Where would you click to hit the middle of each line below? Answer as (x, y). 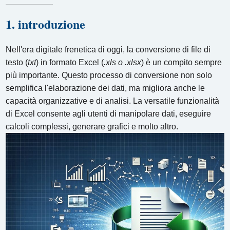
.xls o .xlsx (123, 62)
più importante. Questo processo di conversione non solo (109, 75)
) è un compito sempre (182, 62)
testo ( (17, 62)
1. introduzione (46, 24)
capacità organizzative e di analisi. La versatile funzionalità (113, 101)
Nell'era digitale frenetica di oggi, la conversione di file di (108, 49)
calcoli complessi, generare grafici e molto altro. (92, 126)
